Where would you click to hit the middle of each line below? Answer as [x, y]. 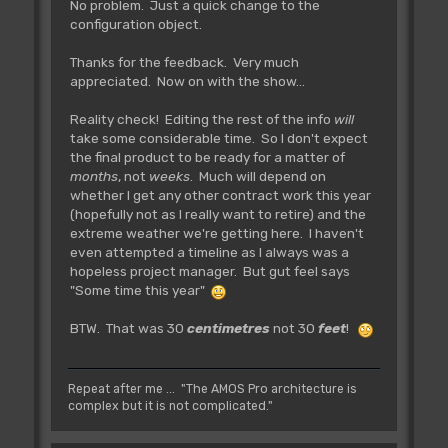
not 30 [295, 328]
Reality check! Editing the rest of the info [201, 119]
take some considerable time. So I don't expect [218, 138]
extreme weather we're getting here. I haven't [216, 233]
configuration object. [135, 24]
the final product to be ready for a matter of [207, 157]
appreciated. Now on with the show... [187, 81]
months [93, 176]
